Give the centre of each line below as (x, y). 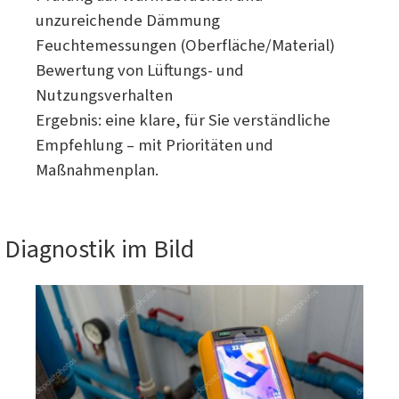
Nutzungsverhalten (104, 95)
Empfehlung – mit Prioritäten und (155, 145)
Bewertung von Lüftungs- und (140, 70)
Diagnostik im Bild (99, 249)
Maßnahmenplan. (97, 170)
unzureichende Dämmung (128, 20)
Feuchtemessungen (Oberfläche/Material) (185, 45)
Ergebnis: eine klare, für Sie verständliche (183, 120)
